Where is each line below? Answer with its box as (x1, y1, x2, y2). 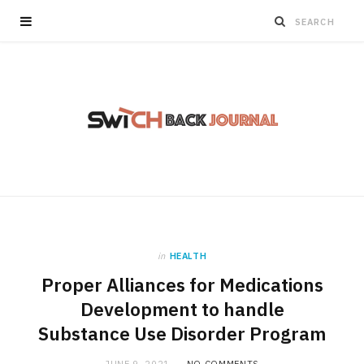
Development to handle (80, 297, 284, 321)
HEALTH (169, 250, 207, 262)
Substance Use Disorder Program (38, 322, 326, 345)
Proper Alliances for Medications (41, 273, 323, 297)
